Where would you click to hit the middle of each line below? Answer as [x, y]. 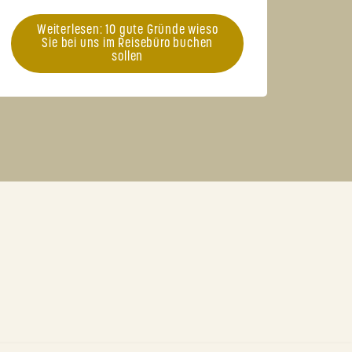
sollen [128, 57]
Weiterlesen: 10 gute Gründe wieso [128, 31]
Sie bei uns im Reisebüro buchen [128, 44]
